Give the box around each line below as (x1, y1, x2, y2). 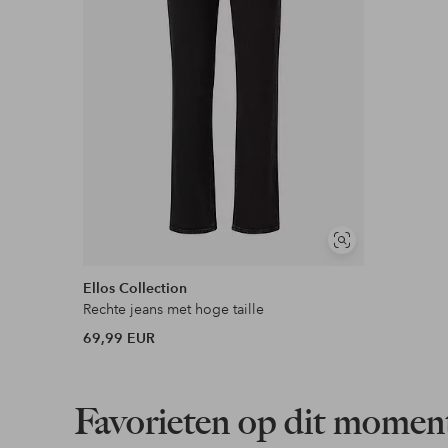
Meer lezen (113, 13, 194, 33)
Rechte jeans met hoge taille (83, 300, 265, 319)
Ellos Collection (83, 279, 188, 298)
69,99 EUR (83, 329, 156, 348)
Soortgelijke (340, 239, 408, 255)
